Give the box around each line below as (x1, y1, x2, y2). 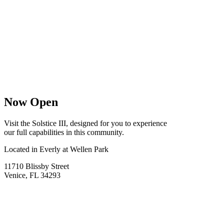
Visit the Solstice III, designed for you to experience (4, 118, 167, 127)
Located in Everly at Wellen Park (4, 144, 108, 153)
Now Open (4, 95, 58, 108)
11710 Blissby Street (4, 161, 69, 170)
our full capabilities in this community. (4, 127, 124, 136)
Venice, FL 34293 (4, 170, 60, 179)
